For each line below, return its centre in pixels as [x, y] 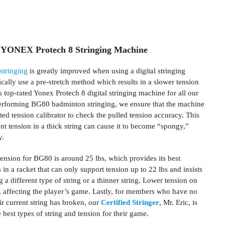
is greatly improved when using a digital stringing [106, 71]
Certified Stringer [130, 202]
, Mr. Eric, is [178, 202]
